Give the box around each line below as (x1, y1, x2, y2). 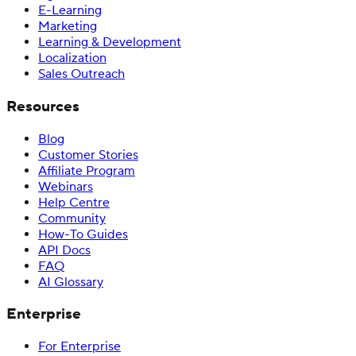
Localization (38, 50, 106, 67)
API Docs (38, 242, 91, 258)
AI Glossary (38, 273, 103, 290)
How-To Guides (38, 226, 128, 242)
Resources (6, 96, 79, 116)
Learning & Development (38, 34, 181, 51)
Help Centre (38, 194, 110, 211)
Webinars (38, 178, 93, 195)
